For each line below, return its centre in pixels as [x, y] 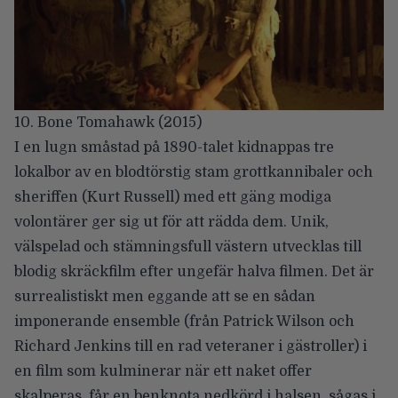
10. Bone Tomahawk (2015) [108, 122]
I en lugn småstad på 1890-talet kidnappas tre [174, 147]
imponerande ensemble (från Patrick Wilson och [184, 321]
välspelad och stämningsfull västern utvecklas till [188, 247]
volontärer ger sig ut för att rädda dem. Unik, [171, 222]
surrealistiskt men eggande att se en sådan [165, 296]
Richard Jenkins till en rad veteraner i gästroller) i [191, 346]
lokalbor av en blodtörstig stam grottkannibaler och [194, 172]
